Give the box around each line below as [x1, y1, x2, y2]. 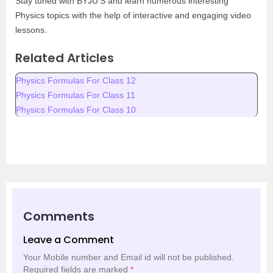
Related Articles [15, 49, 114, 66]
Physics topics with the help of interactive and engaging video [15, 10, 251, 20]
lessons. [15, 24, 47, 35]
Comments [23, 207, 94, 225]
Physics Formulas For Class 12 [16, 75, 136, 85]
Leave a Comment [23, 232, 114, 247]
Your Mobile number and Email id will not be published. [23, 252, 234, 262]
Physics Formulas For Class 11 [16, 90, 135, 100]
